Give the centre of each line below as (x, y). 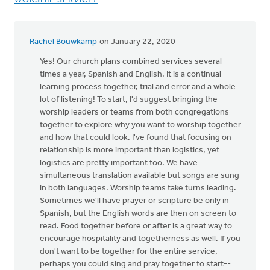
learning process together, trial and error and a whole (138, 87)
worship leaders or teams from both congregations (134, 112)
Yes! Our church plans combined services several (131, 61)
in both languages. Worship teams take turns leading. (138, 188)
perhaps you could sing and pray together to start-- (135, 264)
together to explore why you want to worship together (140, 125)
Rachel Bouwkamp (63, 42)
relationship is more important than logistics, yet (130, 150)
